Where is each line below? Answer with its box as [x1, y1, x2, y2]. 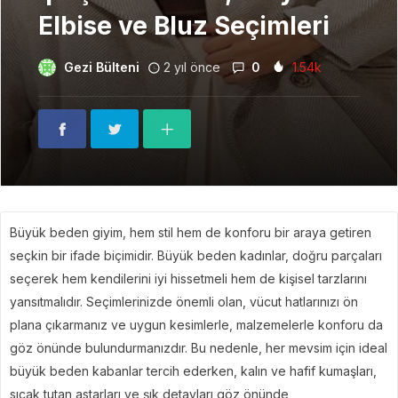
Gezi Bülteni [64, 60, 139, 75]
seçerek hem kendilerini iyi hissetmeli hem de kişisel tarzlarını [10, 271, 367, 286]
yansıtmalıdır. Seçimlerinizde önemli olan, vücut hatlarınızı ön [10, 294, 358, 309]
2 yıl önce [163, 60, 220, 75]
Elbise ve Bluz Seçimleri [38, 11, 330, 41]
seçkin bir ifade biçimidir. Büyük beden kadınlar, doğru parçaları [10, 248, 382, 263]
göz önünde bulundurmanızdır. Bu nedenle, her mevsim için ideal [10, 340, 387, 355]
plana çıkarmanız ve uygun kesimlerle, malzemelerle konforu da [10, 317, 383, 332]
